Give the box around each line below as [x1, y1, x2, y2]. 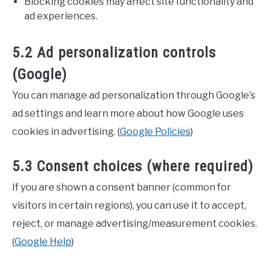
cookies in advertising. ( [12, 126, 120, 137]
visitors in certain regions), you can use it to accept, [12, 200, 246, 211]
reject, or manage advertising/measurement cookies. [12, 218, 257, 229]
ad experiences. [24, 10, 97, 22]
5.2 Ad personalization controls [12, 44, 216, 61]
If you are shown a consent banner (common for [12, 181, 231, 193]
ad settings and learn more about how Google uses [12, 108, 244, 119]
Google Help [15, 236, 71, 247]
